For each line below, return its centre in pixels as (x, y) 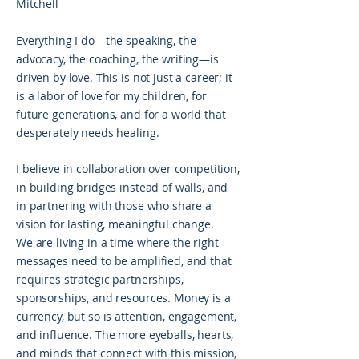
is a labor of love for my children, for (111, 96)
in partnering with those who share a (114, 206)
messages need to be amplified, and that (124, 261)
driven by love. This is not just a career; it (124, 77)
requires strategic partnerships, (100, 279)
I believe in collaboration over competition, (128, 169)
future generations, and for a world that (121, 114)
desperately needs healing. (88, 133)
